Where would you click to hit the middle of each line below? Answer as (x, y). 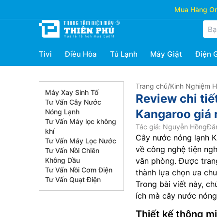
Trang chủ (152, 86)
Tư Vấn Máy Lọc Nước (81, 141)
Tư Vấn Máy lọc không (81, 121)
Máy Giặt (166, 54)
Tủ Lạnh (124, 54)
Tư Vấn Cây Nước (73, 102)
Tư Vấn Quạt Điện (73, 179)
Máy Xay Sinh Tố (72, 92)
